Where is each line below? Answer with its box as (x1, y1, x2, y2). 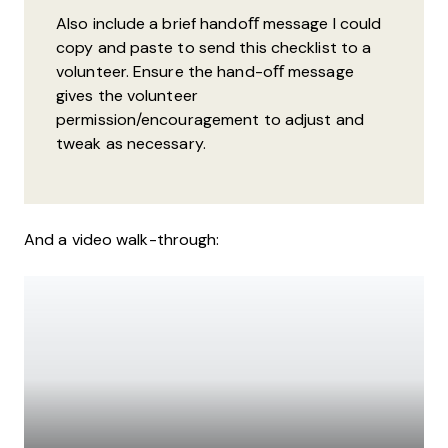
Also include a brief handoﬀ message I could (56, 15, 382, 33)
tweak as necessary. (56, 135, 206, 153)
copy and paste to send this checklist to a (56, 39, 372, 57)
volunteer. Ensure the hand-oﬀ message (56, 63, 354, 81)
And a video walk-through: (24, 231, 220, 249)
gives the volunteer (56, 87, 198, 105)
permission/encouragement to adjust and (56, 111, 364, 129)
